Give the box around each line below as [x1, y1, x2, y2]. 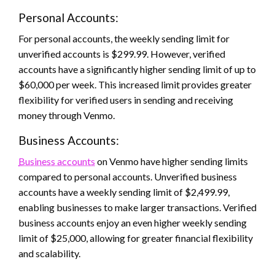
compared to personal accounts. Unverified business [18, 171, 237, 183]
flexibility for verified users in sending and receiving [18, 94, 233, 106]
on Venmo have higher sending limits [95, 155, 248, 168]
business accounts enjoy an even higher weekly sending [18, 217, 247, 229]
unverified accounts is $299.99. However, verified [18, 48, 225, 60]
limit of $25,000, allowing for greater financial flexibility [18, 232, 253, 244]
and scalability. [18, 247, 80, 260]
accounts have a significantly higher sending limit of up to [18, 63, 256, 76]
